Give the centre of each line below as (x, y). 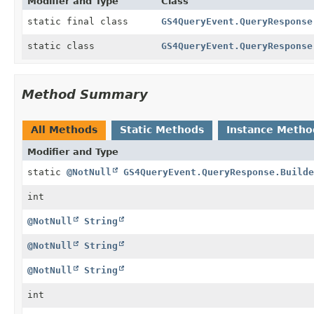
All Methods (64, 129)
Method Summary (85, 94)
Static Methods (162, 129)
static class (64, 46)
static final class (81, 21)
